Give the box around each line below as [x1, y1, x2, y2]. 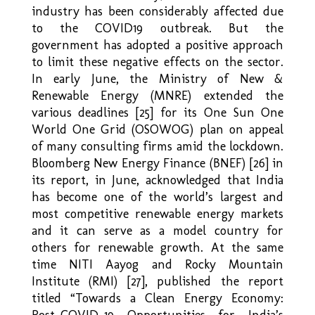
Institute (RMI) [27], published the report [31, 273, 284, 289]
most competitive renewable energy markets [31, 205, 284, 221]
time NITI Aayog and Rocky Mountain [31, 256, 284, 272]
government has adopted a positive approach [31, 37, 284, 53]
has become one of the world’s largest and [31, 188, 284, 205]
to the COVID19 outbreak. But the [31, 20, 284, 36]
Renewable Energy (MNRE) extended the [31, 87, 284, 103]
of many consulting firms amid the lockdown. [31, 138, 284, 154]
